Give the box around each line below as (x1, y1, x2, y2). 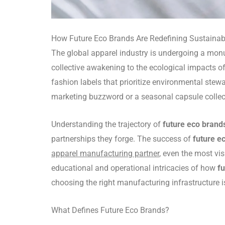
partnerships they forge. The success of (51, 134, 193, 144)
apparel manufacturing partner (51, 148, 159, 158)
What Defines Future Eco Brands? (51, 205, 169, 215)
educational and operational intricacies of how (51, 163, 217, 173)
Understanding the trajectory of (51, 119, 163, 129)
